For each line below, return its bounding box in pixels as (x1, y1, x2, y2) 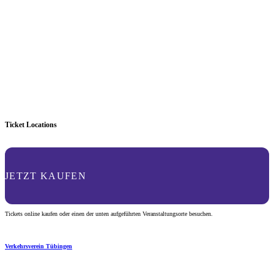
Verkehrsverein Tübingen (5, 242, 72, 250)
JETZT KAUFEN (5, 170, 87, 181)
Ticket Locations (5, 121, 57, 130)
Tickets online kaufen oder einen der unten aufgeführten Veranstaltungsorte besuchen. (5, 210, 213, 218)
